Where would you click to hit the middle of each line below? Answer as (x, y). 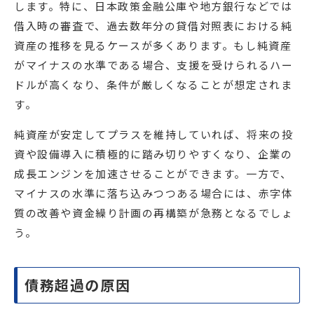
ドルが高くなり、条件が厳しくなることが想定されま (153, 85)
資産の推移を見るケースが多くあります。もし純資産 (153, 46)
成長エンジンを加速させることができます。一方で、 (153, 174)
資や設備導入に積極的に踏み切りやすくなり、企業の (153, 154)
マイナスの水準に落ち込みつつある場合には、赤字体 (154, 193)
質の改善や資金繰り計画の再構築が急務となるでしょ (154, 213)
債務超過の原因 (78, 285)
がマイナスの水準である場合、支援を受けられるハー (154, 65)
